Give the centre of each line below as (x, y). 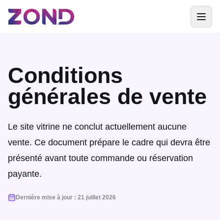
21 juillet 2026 (97, 197)
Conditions (65, 75)
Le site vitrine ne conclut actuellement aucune (97, 127)
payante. (25, 174)
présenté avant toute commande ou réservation (100, 158)
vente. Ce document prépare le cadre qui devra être (109, 142)
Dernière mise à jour (44, 197)
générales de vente (107, 96)
